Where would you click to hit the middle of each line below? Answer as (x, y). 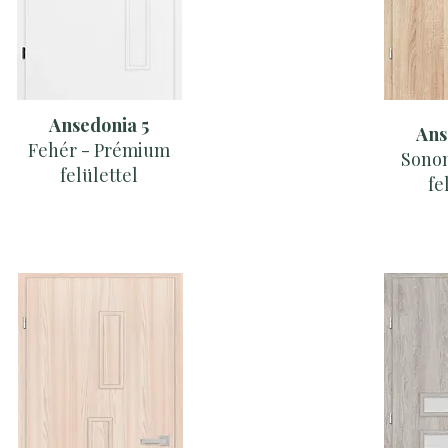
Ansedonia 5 (99, 125)
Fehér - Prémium (99, 150)
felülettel (99, 175)
